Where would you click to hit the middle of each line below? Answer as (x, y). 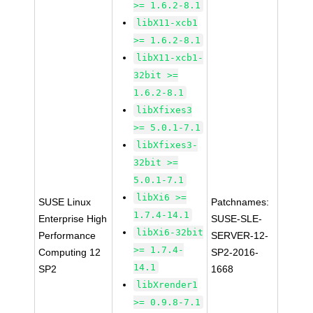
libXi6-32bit (170, 232)
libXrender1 (167, 285)
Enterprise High (73, 219)
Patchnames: (240, 202)
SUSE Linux (65, 202)
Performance (67, 235)
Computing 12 (70, 252)
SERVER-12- (240, 235)
